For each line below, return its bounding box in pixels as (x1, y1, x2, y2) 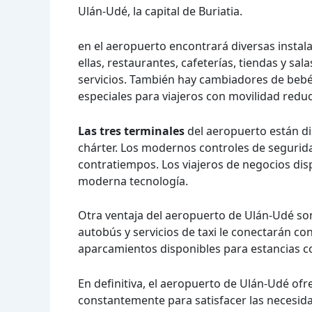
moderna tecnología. (78, 173, 188, 189)
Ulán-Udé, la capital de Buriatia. (78, 3, 242, 19)
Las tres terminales (78, 123, 185, 139)
